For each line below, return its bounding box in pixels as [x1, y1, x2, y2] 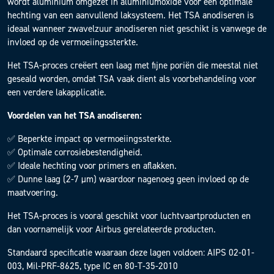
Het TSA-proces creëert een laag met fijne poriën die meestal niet [7, 59, 258, 72]
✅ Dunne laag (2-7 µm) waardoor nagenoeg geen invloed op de [7, 172, 249, 185]
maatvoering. [7, 186, 58, 199]
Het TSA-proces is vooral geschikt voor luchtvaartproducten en [7, 209, 251, 222]
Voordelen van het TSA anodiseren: [7, 109, 142, 122]
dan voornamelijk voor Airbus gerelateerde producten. [7, 223, 216, 235]
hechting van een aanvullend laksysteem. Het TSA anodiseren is [7, 9, 254, 21]
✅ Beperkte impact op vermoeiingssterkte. [7, 132, 172, 145]
